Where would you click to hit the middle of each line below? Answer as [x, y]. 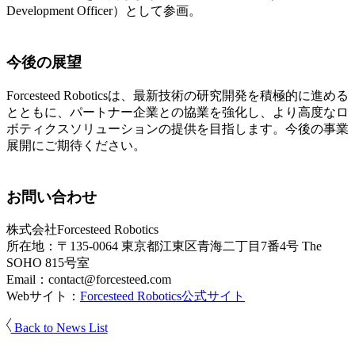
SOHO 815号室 [48, 263]
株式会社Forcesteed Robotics [82, 230]
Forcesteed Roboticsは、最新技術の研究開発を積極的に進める [177, 95]
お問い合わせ [52, 197]
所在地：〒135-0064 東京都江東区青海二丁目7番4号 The [164, 246]
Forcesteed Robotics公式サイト [162, 296]
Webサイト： [43, 296]
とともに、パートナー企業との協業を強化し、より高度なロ [177, 112]
